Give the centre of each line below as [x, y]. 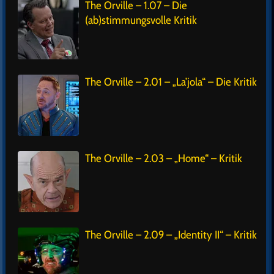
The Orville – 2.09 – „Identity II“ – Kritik [171, 235]
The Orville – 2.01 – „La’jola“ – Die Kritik [171, 82]
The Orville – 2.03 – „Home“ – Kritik [164, 159]
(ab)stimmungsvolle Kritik [141, 20]
